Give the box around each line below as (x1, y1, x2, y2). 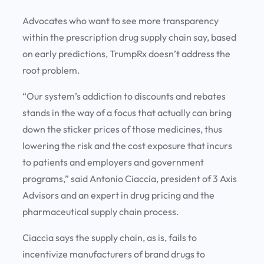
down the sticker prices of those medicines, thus (22, 123, 222, 136)
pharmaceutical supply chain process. (22, 206, 181, 218)
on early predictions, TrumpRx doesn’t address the (22, 48, 230, 60)
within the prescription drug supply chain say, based (22, 31, 236, 44)
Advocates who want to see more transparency (22, 15, 219, 27)
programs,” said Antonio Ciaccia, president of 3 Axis (22, 173, 237, 185)
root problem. (22, 64, 84, 77)
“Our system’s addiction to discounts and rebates (22, 90, 226, 103)
